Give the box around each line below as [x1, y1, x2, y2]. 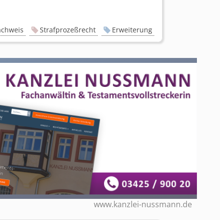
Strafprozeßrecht [40, 25, 96, 35]
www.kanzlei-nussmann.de [94, 199, 192, 210]
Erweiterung [112, 25, 153, 35]
